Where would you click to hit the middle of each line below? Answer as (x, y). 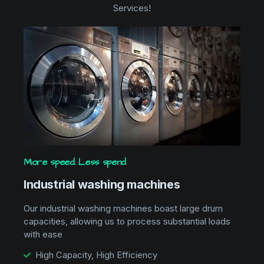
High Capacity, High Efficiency (96, 255)
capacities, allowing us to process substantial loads (127, 221)
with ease (43, 234)
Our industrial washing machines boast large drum (123, 208)
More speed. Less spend (75, 162)
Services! (132, 8)
